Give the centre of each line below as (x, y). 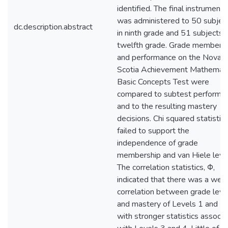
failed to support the (153, 131)
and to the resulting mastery (167, 106)
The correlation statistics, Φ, (166, 167)
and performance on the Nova (169, 58)
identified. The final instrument (170, 9)
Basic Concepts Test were (163, 82)
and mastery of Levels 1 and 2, (172, 204)
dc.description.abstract (53, 27)
